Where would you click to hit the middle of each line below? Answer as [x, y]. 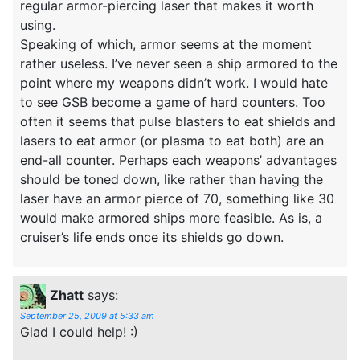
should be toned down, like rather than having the [172, 179]
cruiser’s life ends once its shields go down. [152, 237]
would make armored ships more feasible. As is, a [171, 217]
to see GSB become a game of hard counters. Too [173, 102]
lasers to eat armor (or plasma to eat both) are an [172, 140]
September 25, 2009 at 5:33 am [87, 315]
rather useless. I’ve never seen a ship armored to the [179, 63]
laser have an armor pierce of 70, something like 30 [177, 198]
